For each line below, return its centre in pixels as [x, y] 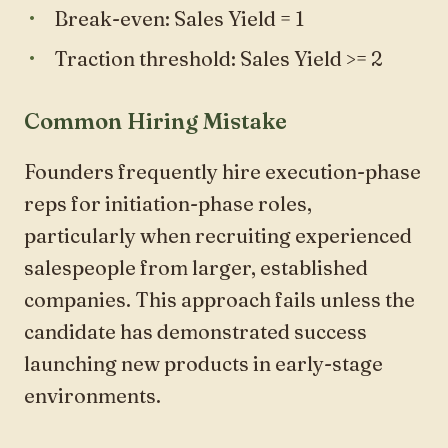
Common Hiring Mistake [155, 120]
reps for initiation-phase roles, [168, 203]
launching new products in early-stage [203, 363]
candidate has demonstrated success [195, 331]
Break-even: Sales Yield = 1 [179, 18]
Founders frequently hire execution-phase [222, 171]
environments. [92, 395]
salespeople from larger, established [196, 267]
